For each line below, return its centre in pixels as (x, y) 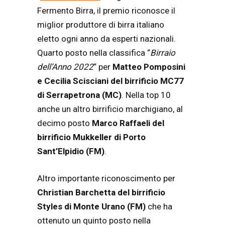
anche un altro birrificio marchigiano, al (110, 109)
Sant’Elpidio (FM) (71, 151)
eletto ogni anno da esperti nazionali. (106, 39)
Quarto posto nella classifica (92, 53)
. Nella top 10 (146, 95)
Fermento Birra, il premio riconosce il (106, 11)
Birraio (163, 53)
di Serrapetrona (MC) (79, 95)
